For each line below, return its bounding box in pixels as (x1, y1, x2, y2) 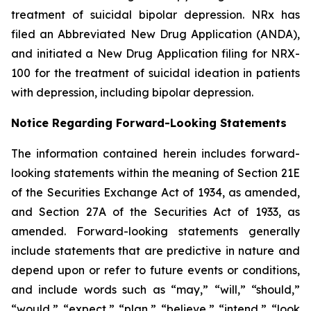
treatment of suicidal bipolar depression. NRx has (11, 8, 300, 22)
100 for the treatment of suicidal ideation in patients (11, 66, 300, 80)
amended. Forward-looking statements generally (11, 224, 300, 238)
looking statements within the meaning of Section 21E (11, 166, 300, 180)
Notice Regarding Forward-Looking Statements (11, 116, 287, 130)
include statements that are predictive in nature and (11, 244, 300, 258)
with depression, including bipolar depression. (11, 85, 253, 99)
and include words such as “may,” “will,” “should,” (11, 283, 300, 296)
